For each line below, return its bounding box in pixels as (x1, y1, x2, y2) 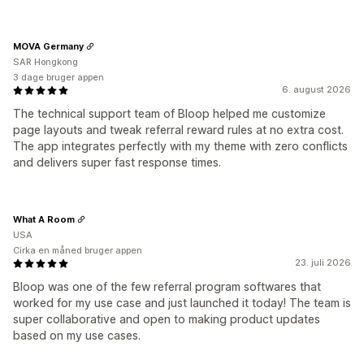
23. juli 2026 (295, 257, 351, 269)
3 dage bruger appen (13, 71, 104, 84)
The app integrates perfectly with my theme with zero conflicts (13, 139, 348, 154)
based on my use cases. (13, 328, 141, 343)
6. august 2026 (282, 84, 351, 96)
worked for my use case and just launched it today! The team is (13, 296, 351, 310)
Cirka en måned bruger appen (13, 245, 142, 257)
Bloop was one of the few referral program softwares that (13, 279, 321, 294)
